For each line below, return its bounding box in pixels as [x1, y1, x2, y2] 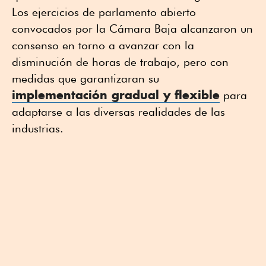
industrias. [12, 122, 64, 135]
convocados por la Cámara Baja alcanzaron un [12, 22, 253, 36]
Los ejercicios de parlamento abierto [12, 5, 196, 19]
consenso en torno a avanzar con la [12, 39, 194, 52]
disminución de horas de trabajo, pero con [12, 55, 229, 69]
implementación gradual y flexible [12, 87, 220, 103]
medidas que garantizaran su [12, 72, 159, 85]
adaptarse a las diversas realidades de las [12, 105, 225, 119]
